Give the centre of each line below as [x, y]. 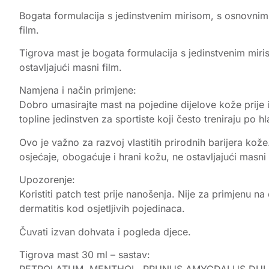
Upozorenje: [47, 180]
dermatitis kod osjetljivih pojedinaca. [102, 209]
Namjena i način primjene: [78, 90]
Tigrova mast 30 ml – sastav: [85, 254]
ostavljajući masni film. [71, 67]
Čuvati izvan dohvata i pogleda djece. [105, 231]
